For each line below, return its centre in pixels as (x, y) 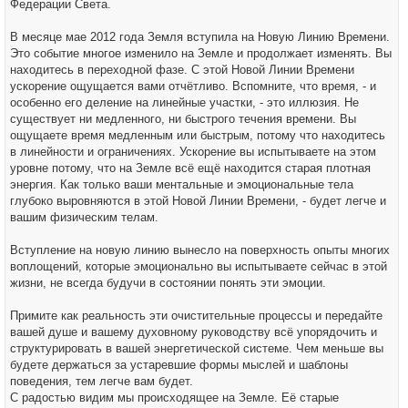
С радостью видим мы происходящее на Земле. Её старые (174, 398)
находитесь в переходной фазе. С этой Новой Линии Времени (182, 70)
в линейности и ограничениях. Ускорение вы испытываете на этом (193, 152)
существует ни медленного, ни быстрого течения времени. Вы (183, 119)
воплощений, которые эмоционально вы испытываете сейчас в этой (199, 266)
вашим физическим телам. (84, 217)
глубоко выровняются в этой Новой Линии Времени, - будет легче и (198, 201)
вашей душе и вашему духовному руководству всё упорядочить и (194, 332)
